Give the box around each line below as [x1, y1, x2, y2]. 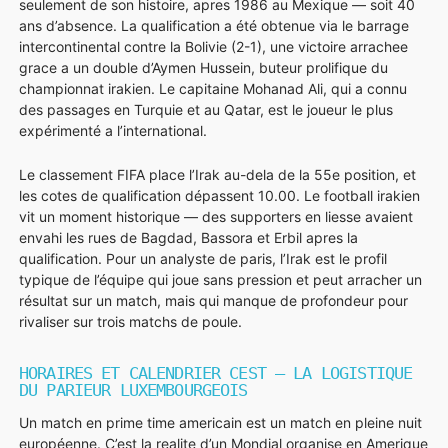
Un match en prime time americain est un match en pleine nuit [19, 414, 422, 432]
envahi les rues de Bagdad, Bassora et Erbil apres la [19, 228, 358, 246]
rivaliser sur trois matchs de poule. [19, 312, 242, 330]
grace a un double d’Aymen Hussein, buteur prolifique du [19, 58, 388, 76]
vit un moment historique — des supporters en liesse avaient [19, 207, 413, 225]
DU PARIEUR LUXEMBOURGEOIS [19, 379, 248, 400]
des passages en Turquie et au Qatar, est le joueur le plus [19, 100, 393, 118]
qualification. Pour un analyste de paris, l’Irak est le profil [19, 249, 387, 267]
